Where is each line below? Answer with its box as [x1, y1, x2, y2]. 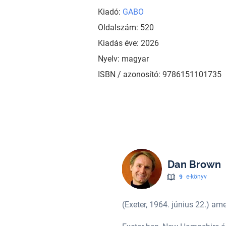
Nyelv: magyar [97, 53, 149, 64]
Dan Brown [167, 158, 221, 171]
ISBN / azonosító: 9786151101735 [97, 69, 221, 79]
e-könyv [186, 173, 207, 181]
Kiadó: [97, 7, 123, 17]
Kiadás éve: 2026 [97, 38, 159, 48]
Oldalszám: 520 [97, 22, 154, 32]
